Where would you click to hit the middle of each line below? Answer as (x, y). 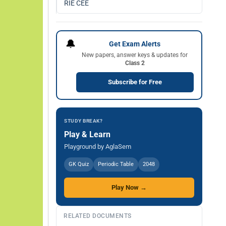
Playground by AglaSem (98, 147)
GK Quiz (79, 164)
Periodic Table (116, 164)
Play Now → (129, 187)
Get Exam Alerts (135, 44)
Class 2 (135, 63)
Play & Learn (87, 134)
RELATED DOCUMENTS (98, 216)
